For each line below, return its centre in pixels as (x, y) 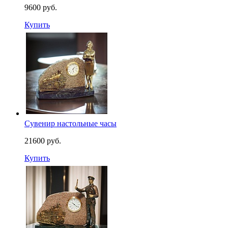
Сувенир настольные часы (70, 123)
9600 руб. (41, 7)
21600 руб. (43, 141)
